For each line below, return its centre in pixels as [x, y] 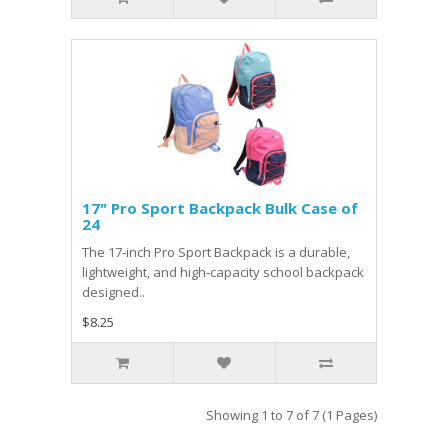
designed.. [113, 292]
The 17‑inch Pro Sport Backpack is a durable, [216, 252]
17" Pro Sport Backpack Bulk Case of [220, 208]
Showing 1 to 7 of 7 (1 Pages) [291, 415]
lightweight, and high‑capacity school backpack [223, 272]
